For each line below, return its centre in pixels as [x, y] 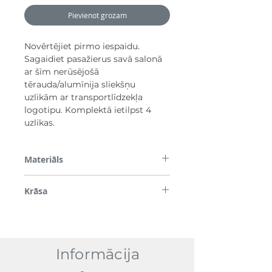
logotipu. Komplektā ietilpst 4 [88, 110]
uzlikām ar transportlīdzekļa [83, 97]
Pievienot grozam [97, 15]
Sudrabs [38, 212]
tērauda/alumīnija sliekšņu [80, 84]
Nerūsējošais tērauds [60, 180]
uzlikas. [39, 122]
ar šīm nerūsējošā [62, 71]
